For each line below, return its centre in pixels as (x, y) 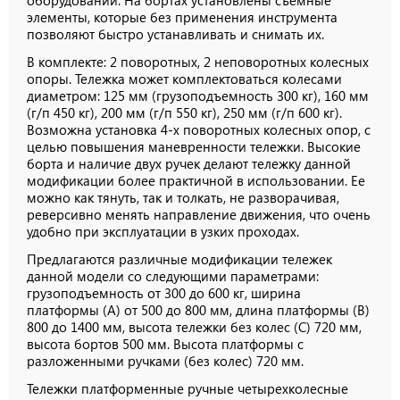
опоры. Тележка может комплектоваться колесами (184, 79)
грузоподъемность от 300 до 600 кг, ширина (164, 293)
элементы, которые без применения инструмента (182, 17)
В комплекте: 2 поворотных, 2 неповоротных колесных (198, 62)
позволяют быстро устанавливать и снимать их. (175, 34)
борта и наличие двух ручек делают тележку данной (189, 164)
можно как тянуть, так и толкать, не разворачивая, (183, 198)
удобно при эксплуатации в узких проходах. (163, 232)
